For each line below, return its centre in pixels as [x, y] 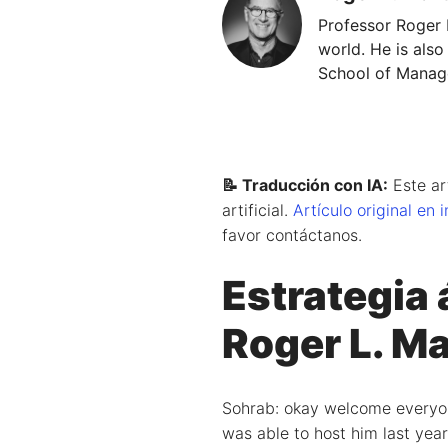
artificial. [257, 209]
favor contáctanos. [292, 234]
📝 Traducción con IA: [305, 184]
